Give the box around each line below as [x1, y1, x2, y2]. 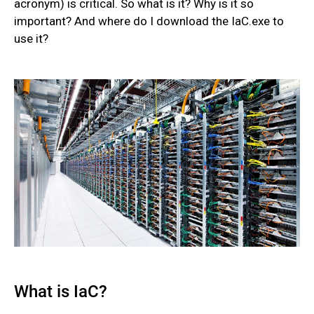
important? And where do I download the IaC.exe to [14, 14, 284, 28]
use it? [14, 32, 48, 46]
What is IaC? [14, 281, 107, 301]
